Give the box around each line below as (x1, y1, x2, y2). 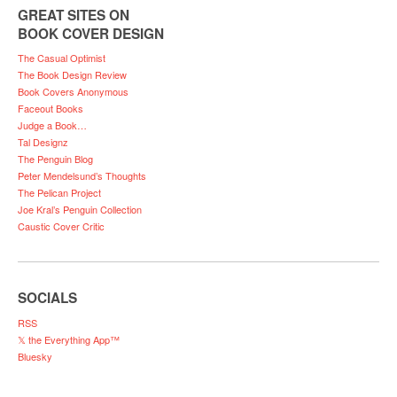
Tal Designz (18, 135, 68, 150)
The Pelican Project (18, 185, 101, 200)
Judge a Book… (18, 118, 87, 133)
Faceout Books (18, 101, 83, 116)
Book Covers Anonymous (18, 84, 128, 99)
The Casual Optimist (18, 51, 105, 66)
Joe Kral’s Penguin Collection (18, 202, 142, 217)
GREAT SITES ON (18, 4, 129, 25)
